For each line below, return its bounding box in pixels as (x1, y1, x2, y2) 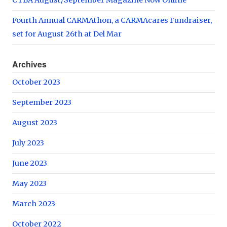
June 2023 (12, 158, 47, 168)
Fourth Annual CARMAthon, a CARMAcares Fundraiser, (12, 15, 212, 25)
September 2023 (12, 97, 71, 107)
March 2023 (12, 199, 55, 208)
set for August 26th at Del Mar (12, 29, 122, 39)
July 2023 (12, 138, 44, 147)
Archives (12, 58, 47, 70)
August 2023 (12, 118, 57, 127)
